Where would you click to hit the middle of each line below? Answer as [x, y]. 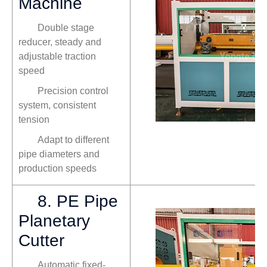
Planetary [54, 221]
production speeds [58, 169]
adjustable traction [57, 57]
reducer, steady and [60, 42]
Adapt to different [73, 140]
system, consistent [57, 105]
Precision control [73, 91]
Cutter [41, 241]
